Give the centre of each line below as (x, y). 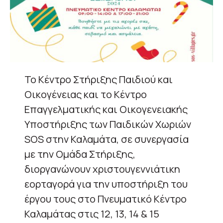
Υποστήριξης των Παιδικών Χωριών (108, 124)
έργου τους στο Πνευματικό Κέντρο (106, 199)
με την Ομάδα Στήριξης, (80, 154)
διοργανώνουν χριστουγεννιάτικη (102, 169)
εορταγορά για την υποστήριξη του (106, 184)
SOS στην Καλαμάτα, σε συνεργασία (107, 139)
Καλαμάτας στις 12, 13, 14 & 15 (92, 214)
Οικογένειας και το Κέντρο (86, 94)
